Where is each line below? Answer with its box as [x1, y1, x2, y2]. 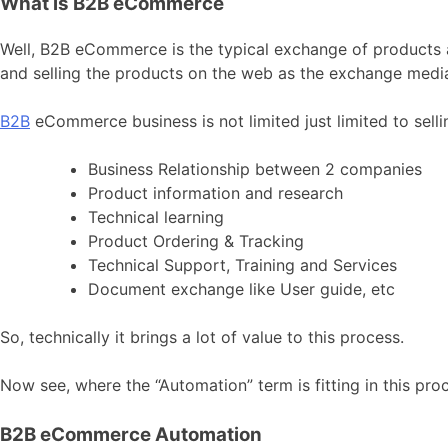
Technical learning [88, 206, 224, 227]
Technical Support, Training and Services [88, 254, 397, 275]
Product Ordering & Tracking [88, 230, 304, 251]
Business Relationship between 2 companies [88, 158, 422, 179]
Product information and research [88, 182, 343, 203]
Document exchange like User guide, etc [88, 278, 395, 299]
